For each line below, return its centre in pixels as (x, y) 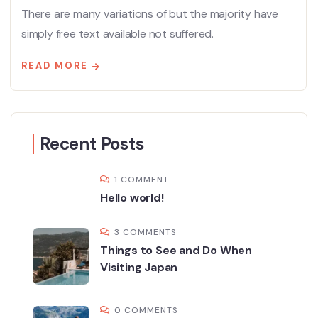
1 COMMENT (142, 180)
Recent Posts (92, 144)
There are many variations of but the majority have (150, 14)
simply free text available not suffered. (118, 34)
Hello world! (132, 198)
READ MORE (55, 66)
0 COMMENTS (146, 311)
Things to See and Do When (176, 251)
